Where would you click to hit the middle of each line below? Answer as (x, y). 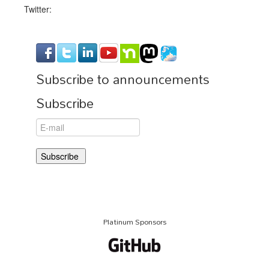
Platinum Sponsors (134, 221)
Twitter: (38, 9)
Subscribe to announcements (123, 79)
